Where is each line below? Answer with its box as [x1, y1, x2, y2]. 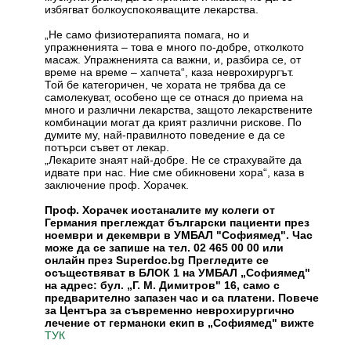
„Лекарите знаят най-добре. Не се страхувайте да [45, 153, 302, 166]
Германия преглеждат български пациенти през [45, 215, 310, 229]
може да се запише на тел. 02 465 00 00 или [45, 241, 284, 254]
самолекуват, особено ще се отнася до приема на [45, 90, 304, 103]
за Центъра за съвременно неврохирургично [45, 303, 295, 317]
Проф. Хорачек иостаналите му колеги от [45, 203, 276, 216]
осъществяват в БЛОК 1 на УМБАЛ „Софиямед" [45, 266, 311, 279]
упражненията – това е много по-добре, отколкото [45, 40, 305, 53]
